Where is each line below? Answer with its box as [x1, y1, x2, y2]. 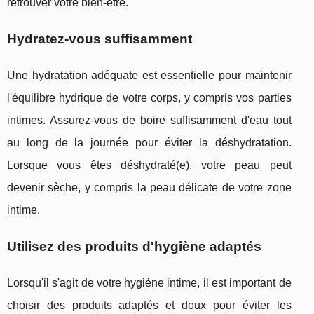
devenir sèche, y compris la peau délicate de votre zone [7, 181, 292, 193]
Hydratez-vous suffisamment [7, 31, 192, 46]
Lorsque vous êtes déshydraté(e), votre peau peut [7, 158, 292, 171]
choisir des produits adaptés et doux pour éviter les [7, 299, 292, 311]
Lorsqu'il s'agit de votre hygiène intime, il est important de [7, 276, 292, 289]
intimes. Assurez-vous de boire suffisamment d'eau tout [7, 114, 292, 126]
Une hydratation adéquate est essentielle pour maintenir [7, 69, 292, 81]
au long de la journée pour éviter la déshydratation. [7, 136, 292, 149]
